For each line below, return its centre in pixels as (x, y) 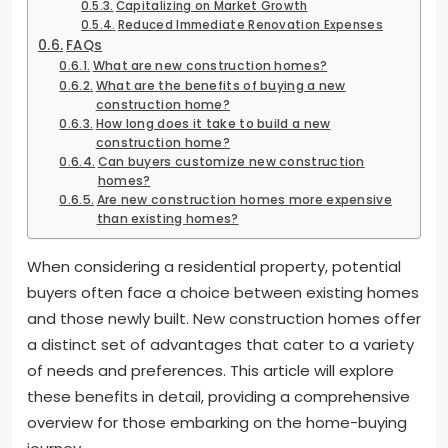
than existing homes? (167, 218)
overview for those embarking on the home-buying (217, 422)
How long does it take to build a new (213, 123)
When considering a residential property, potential (214, 266)
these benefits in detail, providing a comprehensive (218, 396)
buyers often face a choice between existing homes (223, 292)
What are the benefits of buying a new (220, 85)
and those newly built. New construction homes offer (224, 318)
